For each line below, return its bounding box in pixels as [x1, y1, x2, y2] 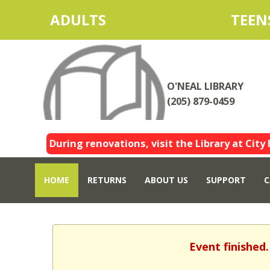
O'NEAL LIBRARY [167, 80, 243, 93]
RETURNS [87, 174, 127, 186]
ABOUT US [145, 174, 188, 186]
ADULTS [50, 10, 149, 30]
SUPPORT [206, 174, 246, 186]
